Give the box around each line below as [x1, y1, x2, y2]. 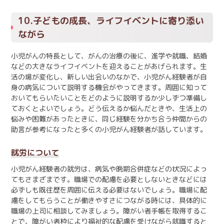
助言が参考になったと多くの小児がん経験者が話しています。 [11, 124, 207, 134]
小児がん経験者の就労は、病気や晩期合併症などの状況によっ [11, 163, 207, 173]
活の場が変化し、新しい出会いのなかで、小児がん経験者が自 [11, 71, 207, 81]
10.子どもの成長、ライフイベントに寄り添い [18, 14, 204, 27]
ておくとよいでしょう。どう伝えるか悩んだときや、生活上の [11, 103, 207, 113]
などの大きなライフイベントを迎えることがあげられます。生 [11, 61, 207, 71]
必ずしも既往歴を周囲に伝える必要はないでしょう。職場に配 [11, 184, 207, 194]
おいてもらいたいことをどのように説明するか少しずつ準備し [11, 92, 207, 102]
